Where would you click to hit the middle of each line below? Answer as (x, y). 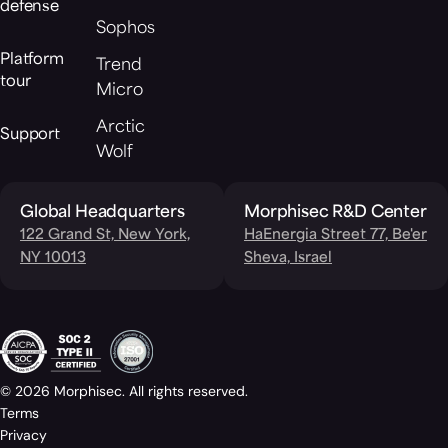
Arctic (120, 128)
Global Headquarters (102, 213)
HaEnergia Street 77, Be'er (335, 236)
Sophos (125, 29)
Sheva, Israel (288, 259)
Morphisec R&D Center (335, 213)
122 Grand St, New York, (105, 236)
